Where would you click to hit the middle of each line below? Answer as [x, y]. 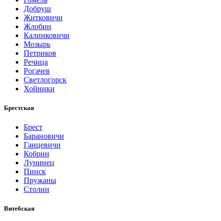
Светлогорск [45, 79]
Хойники [39, 88]
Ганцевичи [42, 145]
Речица [36, 62]
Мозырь [37, 44]
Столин [37, 189]
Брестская [19, 108]
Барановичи [44, 136]
